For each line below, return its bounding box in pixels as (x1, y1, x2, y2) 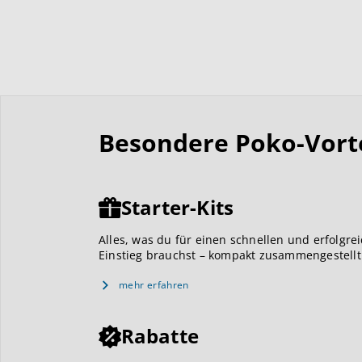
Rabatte (120, 322, 199, 350)
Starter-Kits (120, 194, 234, 221)
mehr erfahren (119, 278, 189, 293)
